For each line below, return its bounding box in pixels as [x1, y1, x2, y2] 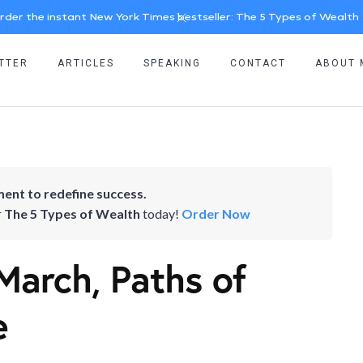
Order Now [179, 205, 251, 221]
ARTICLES [57, 58, 114, 70]
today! [140, 205, 180, 221]
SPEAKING [143, 58, 201, 70]
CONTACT [229, 58, 286, 70]
